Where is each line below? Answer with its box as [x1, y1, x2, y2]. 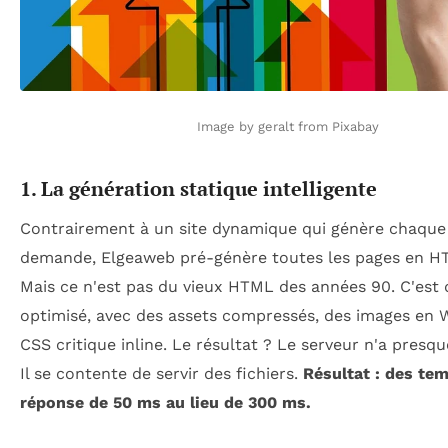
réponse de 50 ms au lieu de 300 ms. [20, 392, 311, 412]
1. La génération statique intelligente [20, 174, 377, 202]
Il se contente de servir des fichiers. [20, 363, 303, 383]
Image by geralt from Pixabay [196, 118, 379, 134]
